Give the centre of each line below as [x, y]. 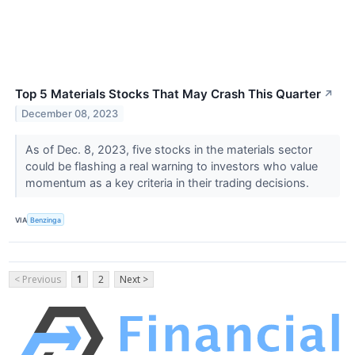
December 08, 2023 [70, 113]
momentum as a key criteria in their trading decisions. [168, 183]
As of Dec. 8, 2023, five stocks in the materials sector [168, 150]
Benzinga [46, 219]
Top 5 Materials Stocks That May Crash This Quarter [168, 94]
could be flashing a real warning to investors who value [171, 166]
